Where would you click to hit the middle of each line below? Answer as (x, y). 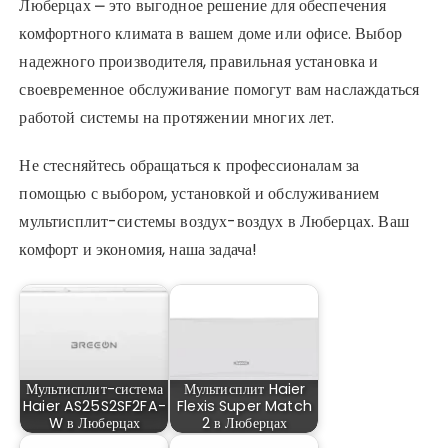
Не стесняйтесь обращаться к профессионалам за (189, 166)
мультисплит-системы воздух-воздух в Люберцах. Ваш (214, 222)
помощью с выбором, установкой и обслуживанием (199, 194)
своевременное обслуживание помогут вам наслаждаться (219, 90)
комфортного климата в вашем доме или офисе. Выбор (210, 34)
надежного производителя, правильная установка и (199, 62)
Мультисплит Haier (244, 389)
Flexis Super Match (244, 406)
